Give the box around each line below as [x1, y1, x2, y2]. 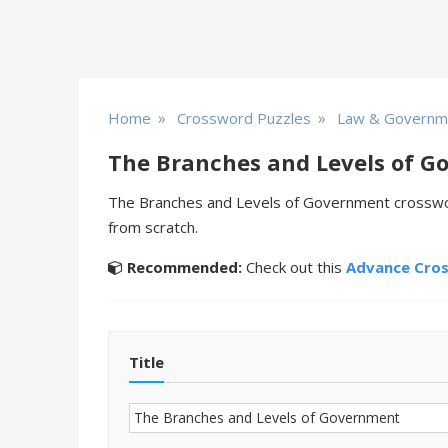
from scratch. [108, 217, 198, 237]
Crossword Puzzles [177, 108, 311, 128]
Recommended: [127, 257, 242, 277]
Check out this [242, 257, 346, 277]
